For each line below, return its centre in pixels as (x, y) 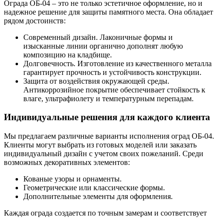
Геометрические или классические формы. (94, 188)
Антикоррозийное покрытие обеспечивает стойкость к (114, 90)
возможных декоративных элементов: (67, 163)
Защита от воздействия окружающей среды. (96, 81)
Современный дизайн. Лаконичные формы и (98, 37)
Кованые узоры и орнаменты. (73, 179)
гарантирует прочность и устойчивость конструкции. (112, 72)
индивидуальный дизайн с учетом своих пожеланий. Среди (104, 154)
